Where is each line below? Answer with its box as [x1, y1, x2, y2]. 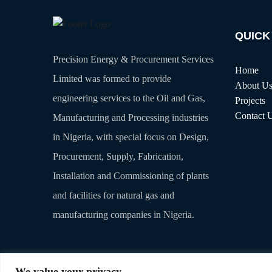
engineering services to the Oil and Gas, [53, 92, 205, 103]
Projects [235, 95, 265, 106]
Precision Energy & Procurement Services [53, 53, 214, 64]
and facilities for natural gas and [53, 189, 174, 200]
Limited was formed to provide [53, 73, 171, 84]
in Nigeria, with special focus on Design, [53, 131, 209, 142]
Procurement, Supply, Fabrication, [53, 151, 183, 161]
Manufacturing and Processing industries [53, 112, 208, 123]
